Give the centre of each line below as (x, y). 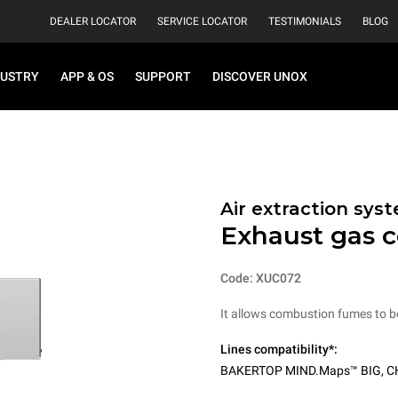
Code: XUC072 (261, 278)
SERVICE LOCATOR (202, 21)
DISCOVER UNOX (260, 76)
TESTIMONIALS (305, 21)
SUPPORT (163, 76)
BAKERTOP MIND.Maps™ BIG (301, 370)
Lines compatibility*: (279, 349)
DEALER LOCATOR (93, 21)
